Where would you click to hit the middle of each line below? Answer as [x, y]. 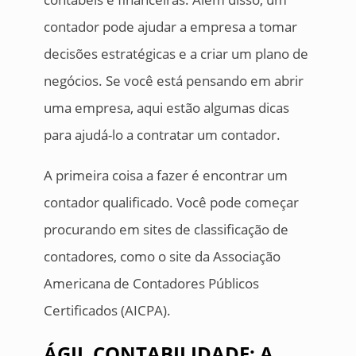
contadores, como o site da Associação [162, 257]
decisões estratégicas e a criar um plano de [176, 54]
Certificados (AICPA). [107, 311]
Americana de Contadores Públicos [151, 284]
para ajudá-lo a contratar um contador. [162, 135]
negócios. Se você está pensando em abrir [173, 81]
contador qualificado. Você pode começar [171, 203]
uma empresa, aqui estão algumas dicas [166, 108]
